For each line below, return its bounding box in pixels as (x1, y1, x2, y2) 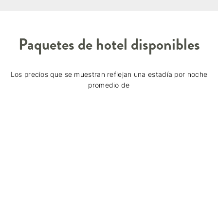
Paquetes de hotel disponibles (18, 33, 200, 56)
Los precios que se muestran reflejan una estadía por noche (10, 70, 208, 79)
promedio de (88, 81, 130, 90)
